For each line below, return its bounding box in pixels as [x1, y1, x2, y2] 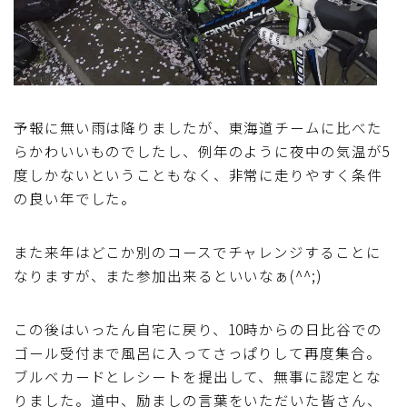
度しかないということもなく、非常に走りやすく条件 [14, 164, 382, 184]
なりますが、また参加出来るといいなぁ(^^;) [14, 264, 322, 285]
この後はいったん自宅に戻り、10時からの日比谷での [14, 318, 382, 339]
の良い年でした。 [14, 187, 137, 208]
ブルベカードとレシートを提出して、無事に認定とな [14, 365, 382, 386]
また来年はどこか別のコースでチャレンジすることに [14, 241, 382, 262]
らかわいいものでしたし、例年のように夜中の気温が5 [14, 140, 391, 161]
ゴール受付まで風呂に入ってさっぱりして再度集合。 [14, 342, 382, 362]
